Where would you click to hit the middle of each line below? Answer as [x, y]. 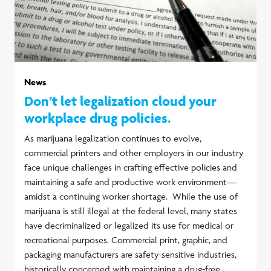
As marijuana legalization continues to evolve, [113, 138]
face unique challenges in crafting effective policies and [131, 167]
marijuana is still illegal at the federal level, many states [131, 211]
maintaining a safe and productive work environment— [130, 181]
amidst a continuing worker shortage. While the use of [131, 196]
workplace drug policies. [97, 118]
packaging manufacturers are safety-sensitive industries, [130, 254]
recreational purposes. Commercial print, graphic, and [126, 240]
